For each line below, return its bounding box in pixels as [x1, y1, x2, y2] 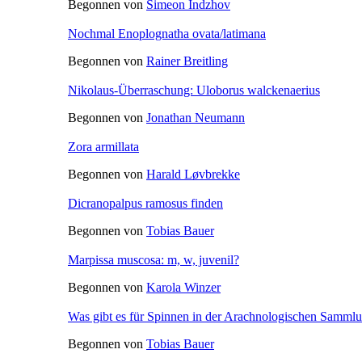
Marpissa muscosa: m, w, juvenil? [68, 252, 239, 267]
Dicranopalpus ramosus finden [68, 196, 223, 210]
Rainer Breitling [146, 53, 228, 68]
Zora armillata [68, 139, 139, 154]
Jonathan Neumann [146, 110, 245, 124]
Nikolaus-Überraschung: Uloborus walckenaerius [68, 82, 320, 97]
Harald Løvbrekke [146, 166, 240, 181]
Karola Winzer [146, 280, 221, 294]
